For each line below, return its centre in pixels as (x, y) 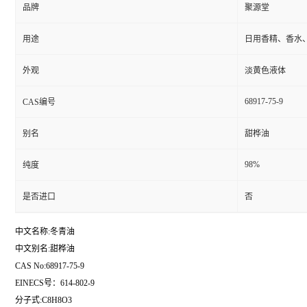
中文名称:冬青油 (45, 232)
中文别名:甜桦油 (45, 249)
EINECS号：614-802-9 (55, 283)
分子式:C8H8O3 (44, 300)
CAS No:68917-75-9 (50, 266)
